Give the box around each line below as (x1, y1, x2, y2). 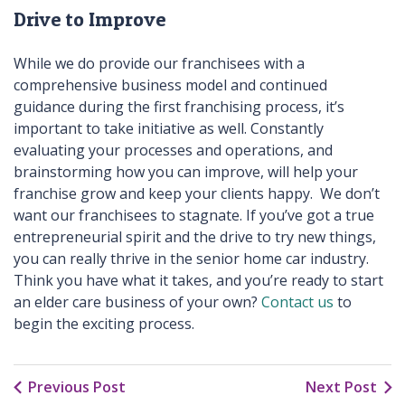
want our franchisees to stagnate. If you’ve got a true (14, 205, 374, 226)
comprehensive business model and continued (14, 75, 327, 96)
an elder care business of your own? (14, 292, 261, 313)
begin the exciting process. (14, 314, 194, 334)
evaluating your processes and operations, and (14, 140, 333, 161)
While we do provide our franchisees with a (14, 53, 305, 74)
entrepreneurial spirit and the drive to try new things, (14, 227, 376, 248)
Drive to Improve (14, 7, 166, 32)
